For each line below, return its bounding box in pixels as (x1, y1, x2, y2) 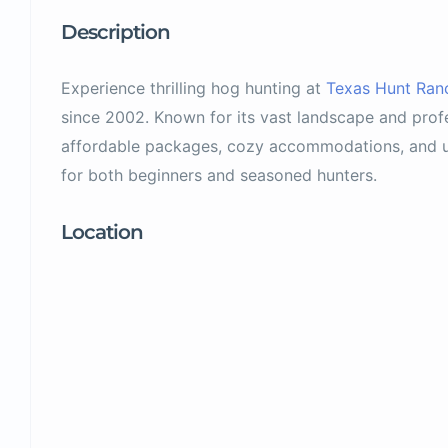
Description (61, 20, 170, 44)
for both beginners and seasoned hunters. (61, 165, 377, 185)
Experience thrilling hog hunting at (61, 78, 326, 98)
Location (61, 220, 143, 244)
